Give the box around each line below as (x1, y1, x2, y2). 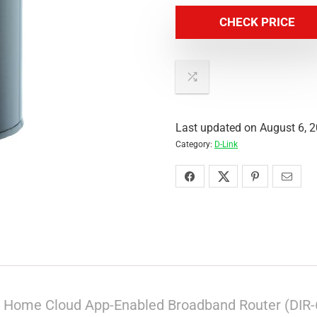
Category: (175, 139, 214, 149)
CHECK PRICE (219, 15, 295, 29)
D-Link (214, 139, 238, 149)
